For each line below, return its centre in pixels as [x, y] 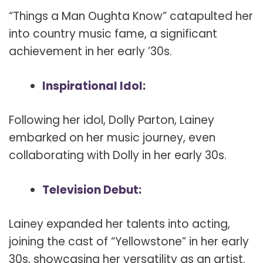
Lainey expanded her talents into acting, [119, 224]
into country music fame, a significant [113, 34]
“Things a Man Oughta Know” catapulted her [131, 16]
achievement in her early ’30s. [90, 52]
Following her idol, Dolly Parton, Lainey [112, 120]
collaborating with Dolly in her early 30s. [118, 156]
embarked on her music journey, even [112, 138]
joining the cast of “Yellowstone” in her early [129, 242]
